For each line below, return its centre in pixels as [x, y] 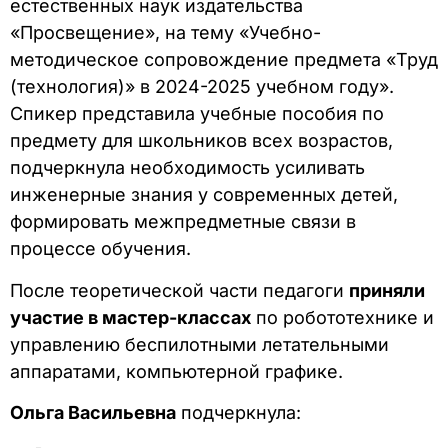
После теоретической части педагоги [179, 290]
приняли [387, 290]
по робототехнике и [342, 317]
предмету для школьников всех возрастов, [201, 141]
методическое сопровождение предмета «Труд [224, 60]
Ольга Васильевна [93, 413]
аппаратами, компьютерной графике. [176, 371]
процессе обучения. [100, 249]
